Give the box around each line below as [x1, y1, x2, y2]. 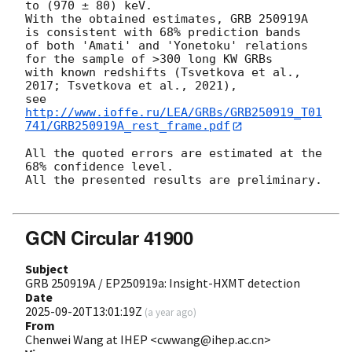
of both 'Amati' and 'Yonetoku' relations [25, 38, 308, 53]
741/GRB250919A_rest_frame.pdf [25, 119, 230, 134]
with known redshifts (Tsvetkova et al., [25, 65, 301, 80]
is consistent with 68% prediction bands [25, 25, 301, 40]
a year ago [148, 305, 193, 318]
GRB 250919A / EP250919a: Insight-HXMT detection [25, 274, 300, 291]
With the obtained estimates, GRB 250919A [25, 12, 308, 27]
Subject [25, 260, 68, 277]
